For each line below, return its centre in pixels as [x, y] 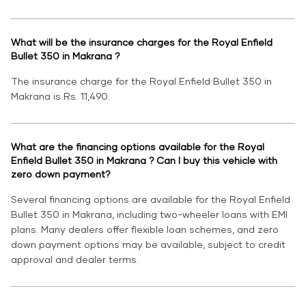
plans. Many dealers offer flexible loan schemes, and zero [145, 229]
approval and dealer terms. [75, 260]
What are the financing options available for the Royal [138, 147]
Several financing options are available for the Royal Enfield [151, 199]
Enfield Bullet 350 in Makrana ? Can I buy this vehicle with [144, 161]
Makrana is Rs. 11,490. [60, 96]
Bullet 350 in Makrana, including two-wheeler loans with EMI [149, 214]
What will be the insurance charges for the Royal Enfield [142, 42]
